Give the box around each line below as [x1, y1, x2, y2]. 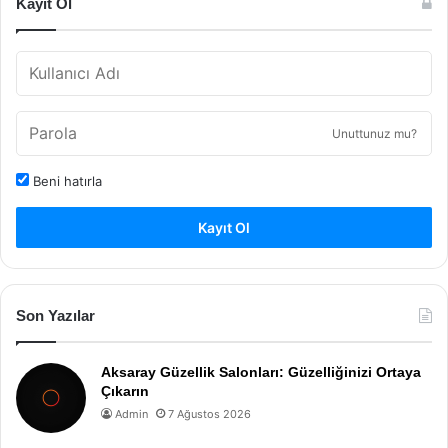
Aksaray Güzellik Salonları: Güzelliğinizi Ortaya [101, 363, 421, 380]
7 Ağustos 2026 [168, 406, 251, 421]
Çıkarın [101, 382, 149, 399]
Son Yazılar [16, 306, 95, 324]
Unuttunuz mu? [332, 125, 417, 141]
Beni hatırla [29, 172, 102, 189]
